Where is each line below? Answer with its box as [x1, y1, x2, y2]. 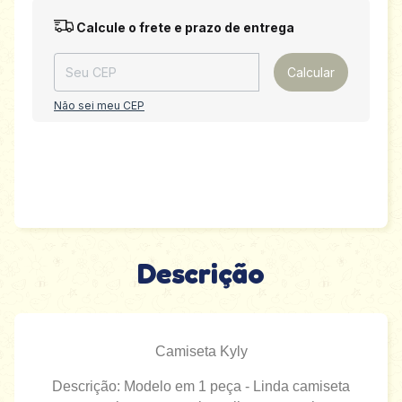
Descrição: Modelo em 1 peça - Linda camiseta [52, 379, 350, 395]
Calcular [287, 64, 335, 80]
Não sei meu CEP [54, 99, 144, 113]
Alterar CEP [290, 16, 348, 31]
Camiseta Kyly [154, 344, 248, 360]
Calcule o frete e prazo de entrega [74, 20, 294, 36]
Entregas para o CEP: [54, 15, 163, 30]
